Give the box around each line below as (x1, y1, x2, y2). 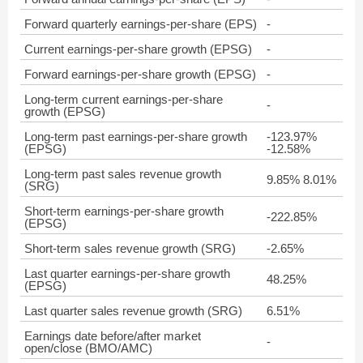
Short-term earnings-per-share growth (24, 204, 224, 218)
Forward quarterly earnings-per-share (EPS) (24, 17, 257, 31)
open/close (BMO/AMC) (24, 341, 152, 355)
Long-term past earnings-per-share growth (24, 130, 247, 143)
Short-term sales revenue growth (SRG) (24, 241, 236, 255)
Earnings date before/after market (24, 329, 201, 343)
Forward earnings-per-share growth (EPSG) (24, 67, 256, 81)
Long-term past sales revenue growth (24, 167, 221, 181)
